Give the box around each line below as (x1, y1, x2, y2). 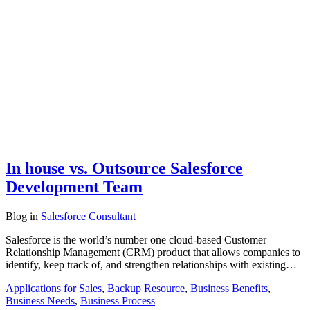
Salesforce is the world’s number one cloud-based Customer (6, 233, 266, 246)
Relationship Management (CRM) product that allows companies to (6, 246, 300, 258)
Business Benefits (190, 282, 268, 294)
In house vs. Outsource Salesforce (6, 158, 243, 177)
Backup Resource (107, 282, 185, 294)
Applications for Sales (6, 282, 102, 294)
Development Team (6, 177, 143, 196)
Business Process (80, 294, 155, 307)
